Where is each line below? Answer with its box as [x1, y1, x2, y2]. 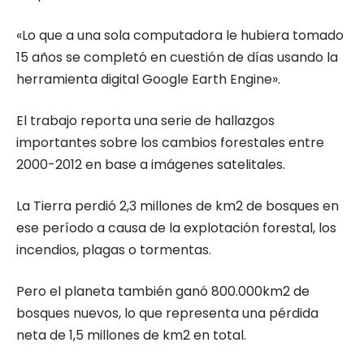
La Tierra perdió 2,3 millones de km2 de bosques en [16, 196, 339, 215]
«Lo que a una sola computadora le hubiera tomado [16, 25, 344, 45]
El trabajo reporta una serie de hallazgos [16, 110, 275, 130]
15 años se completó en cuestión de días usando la [16, 47, 338, 67]
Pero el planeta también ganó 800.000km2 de [16, 281, 310, 301]
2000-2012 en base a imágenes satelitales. [16, 154, 285, 174]
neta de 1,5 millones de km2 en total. [16, 325, 246, 344]
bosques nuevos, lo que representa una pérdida [16, 303, 318, 323]
